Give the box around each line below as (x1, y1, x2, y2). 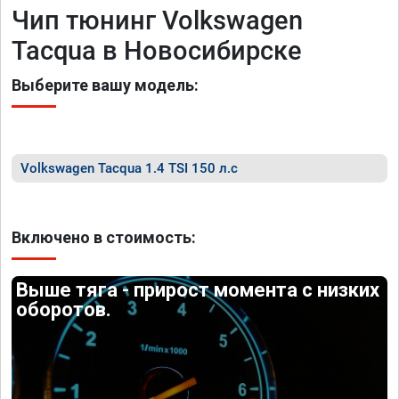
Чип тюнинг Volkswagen (12, 5, 303, 36)
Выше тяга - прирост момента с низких (16, 279, 380, 301)
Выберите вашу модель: (12, 76, 199, 94)
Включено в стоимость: (12, 228, 196, 247)
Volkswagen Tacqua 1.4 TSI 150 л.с (20, 160, 238, 176)
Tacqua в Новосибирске (12, 36, 302, 66)
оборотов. (16, 298, 112, 321)
